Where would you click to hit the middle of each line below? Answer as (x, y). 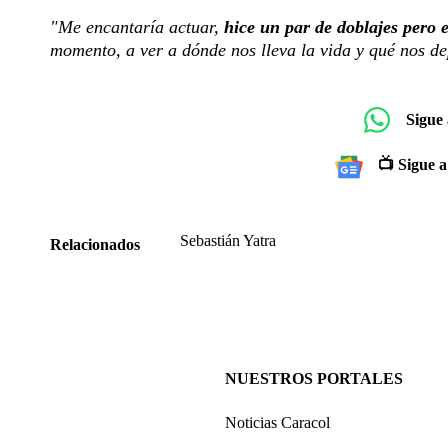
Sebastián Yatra (228, 241)
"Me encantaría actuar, (137, 27)
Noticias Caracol (277, 423)
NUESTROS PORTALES (314, 379)
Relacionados (95, 245)
